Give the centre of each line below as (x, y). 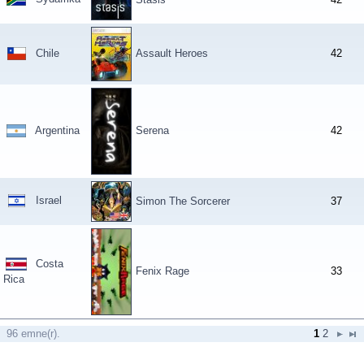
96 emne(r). (33, 334)
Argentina (57, 130)
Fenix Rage (162, 271)
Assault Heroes (172, 53)
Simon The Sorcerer (183, 201)
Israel (49, 200)
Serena (152, 130)
